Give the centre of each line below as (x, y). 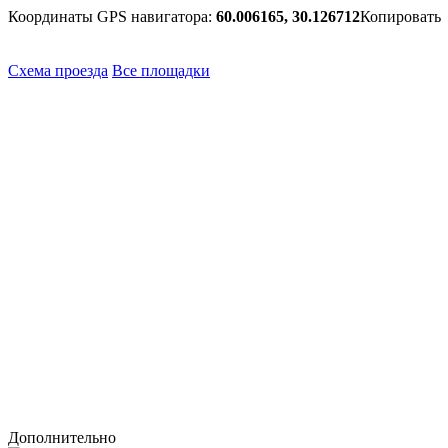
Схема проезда (58, 70)
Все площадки (161, 70)
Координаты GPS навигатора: (112, 16)
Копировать (400, 16)
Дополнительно (62, 437)
